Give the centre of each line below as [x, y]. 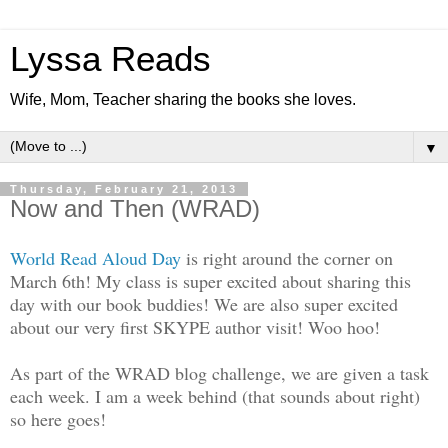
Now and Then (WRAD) [135, 208]
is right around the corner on [287, 257]
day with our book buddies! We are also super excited [204, 303]
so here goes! [58, 418]
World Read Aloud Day [95, 257]
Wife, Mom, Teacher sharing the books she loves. [183, 99]
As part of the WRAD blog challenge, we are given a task [219, 372]
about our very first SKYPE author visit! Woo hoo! [195, 326]
